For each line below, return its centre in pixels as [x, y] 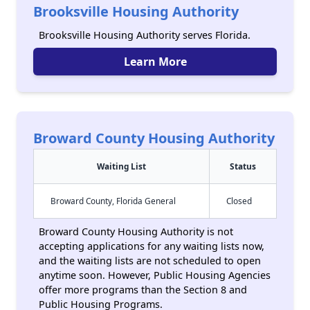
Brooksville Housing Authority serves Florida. [145, 35]
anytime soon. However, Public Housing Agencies [155, 275]
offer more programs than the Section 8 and [143, 290]
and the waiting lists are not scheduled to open [150, 261]
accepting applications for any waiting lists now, [152, 246]
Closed [239, 201]
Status [243, 166]
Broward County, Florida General [113, 201]
